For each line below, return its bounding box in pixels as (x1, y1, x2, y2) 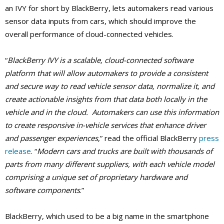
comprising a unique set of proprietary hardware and (5, 172, 187, 182)
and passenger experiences (5, 133, 98, 143)
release (5, 146, 31, 156)
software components (5, 185, 80, 195)
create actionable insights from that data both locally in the (5, 94, 207, 104)
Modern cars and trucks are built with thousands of (37, 146, 212, 156)
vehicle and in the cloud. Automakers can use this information (5, 107, 219, 117)
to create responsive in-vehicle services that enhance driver (5, 120, 206, 130)
